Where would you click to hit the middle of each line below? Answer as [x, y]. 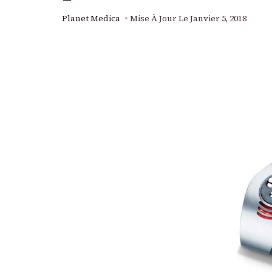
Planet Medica [91, 19]
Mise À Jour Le [160, 19]
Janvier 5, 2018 [218, 19]
